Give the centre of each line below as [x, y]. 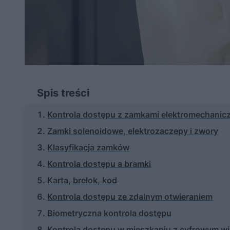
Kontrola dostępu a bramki [99, 164]
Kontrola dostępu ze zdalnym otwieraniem [130, 196]
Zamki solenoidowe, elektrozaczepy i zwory [133, 131]
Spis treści [63, 93]
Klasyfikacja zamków [88, 147]
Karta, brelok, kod [82, 180]
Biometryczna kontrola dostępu [109, 213]
